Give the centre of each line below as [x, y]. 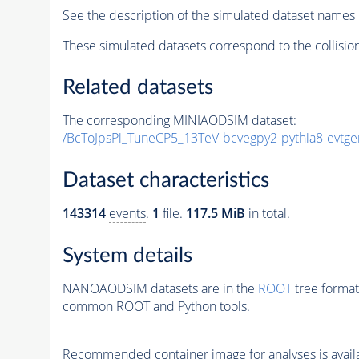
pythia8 [302, 138]
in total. [267, 213]
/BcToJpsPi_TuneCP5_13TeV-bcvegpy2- [171, 138]
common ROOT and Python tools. [156, 306]
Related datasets [137, 88]
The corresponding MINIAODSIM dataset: [179, 121]
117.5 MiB [215, 213]
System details [127, 255]
